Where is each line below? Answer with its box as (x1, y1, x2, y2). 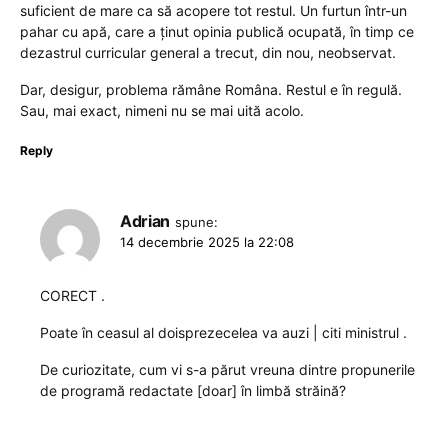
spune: (174, 214, 218, 231)
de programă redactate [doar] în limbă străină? (40, 382, 346, 400)
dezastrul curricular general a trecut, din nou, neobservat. (20, 44, 396, 62)
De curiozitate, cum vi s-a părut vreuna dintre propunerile (40, 361, 415, 379)
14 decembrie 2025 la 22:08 (120, 234, 294, 251)
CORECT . (40, 287, 105, 305)
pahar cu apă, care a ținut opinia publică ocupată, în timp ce (20, 23, 414, 41)
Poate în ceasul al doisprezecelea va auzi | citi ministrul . (40, 324, 407, 342)
